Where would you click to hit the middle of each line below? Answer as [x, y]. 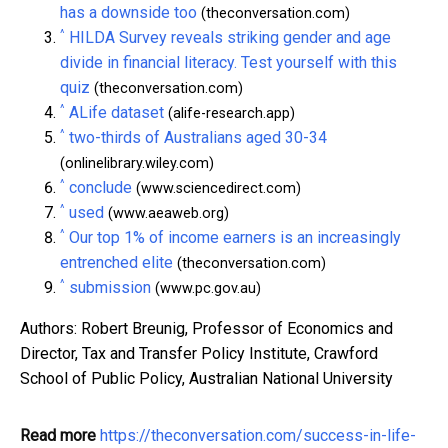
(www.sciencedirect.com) [216, 188]
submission [110, 287]
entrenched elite [116, 262]
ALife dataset [116, 112]
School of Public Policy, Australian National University [206, 378]
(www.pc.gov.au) [206, 288]
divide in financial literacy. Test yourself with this [228, 62]
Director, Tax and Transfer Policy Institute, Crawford [199, 353]
